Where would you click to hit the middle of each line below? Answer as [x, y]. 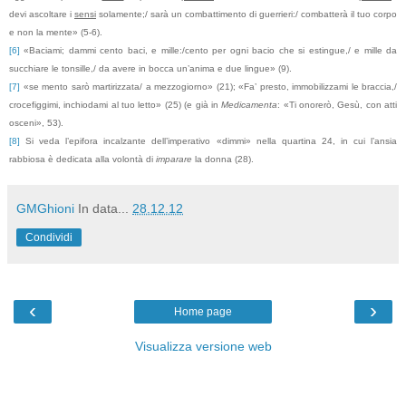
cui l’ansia [372, 141]
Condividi [49, 238]
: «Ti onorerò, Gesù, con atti [338, 105]
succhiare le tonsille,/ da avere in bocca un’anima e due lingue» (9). [150, 69]
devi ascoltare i [42, 14]
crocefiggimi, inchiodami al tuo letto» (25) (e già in [116, 105]
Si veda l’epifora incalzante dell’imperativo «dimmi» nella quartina [171, 141]
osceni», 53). [36, 123]
